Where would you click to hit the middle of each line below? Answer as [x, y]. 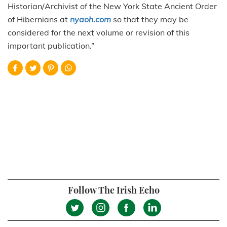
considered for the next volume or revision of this [99, 32]
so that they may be [150, 19]
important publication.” [51, 45]
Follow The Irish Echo [113, 190]
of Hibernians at [39, 19]
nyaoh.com [90, 19]
